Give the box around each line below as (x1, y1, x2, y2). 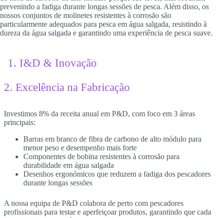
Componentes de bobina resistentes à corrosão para (23, 152, 180, 161)
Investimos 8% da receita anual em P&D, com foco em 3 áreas (4, 109, 195, 118)
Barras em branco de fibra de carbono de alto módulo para (23, 134, 201, 143)
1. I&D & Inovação (8, 56, 97, 69)
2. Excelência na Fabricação (4, 81, 130, 93)
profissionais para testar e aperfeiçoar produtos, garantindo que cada (4, 207, 211, 216)
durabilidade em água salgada (23, 161, 114, 169)
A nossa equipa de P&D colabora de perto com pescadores (4, 199, 183, 207)
